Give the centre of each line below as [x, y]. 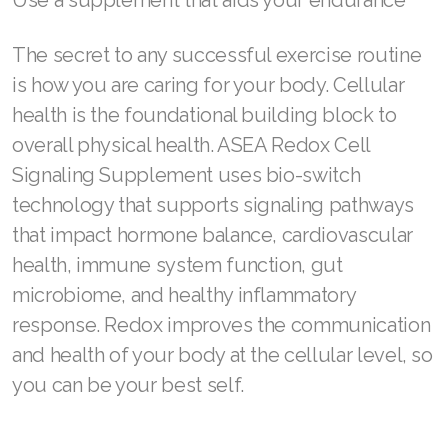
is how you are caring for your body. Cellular [208, 85]
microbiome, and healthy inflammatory [184, 295]
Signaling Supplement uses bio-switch [186, 175]
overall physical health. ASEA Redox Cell [191, 145]
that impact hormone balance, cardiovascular [212, 235]
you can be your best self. [128, 385]
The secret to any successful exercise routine [217, 55]
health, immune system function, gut [177, 265]
